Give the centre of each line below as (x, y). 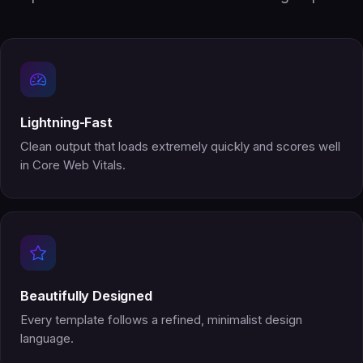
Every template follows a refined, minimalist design (161, 320)
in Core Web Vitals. (73, 166)
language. (47, 339)
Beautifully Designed (86, 296)
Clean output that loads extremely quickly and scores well (180, 147)
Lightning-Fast (66, 123)
